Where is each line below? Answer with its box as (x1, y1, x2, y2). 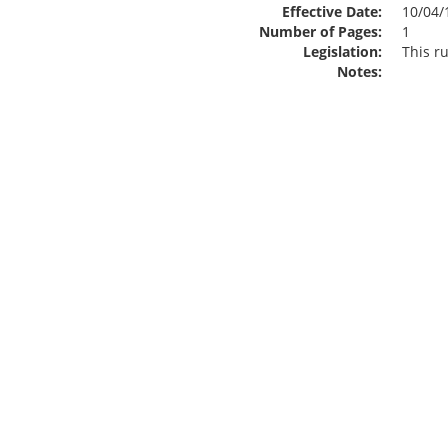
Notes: (337, 62, 382, 81)
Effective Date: (282, 2, 382, 21)
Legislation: (303, 42, 382, 61)
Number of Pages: (259, 22, 382, 41)
